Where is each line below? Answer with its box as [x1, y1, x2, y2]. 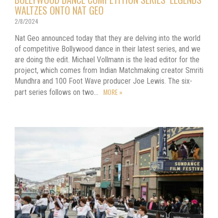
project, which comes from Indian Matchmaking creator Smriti [15, 66, 203, 75]
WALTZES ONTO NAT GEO [15, 3, 104, 18]
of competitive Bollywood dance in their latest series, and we [15, 44, 200, 54]
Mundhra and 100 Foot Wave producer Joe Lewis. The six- [15, 76, 192, 86]
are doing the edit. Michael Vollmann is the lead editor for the [15, 55, 200, 65]
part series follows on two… [15, 88, 100, 97]
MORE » [103, 87, 123, 97]
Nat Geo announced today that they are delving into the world [15, 34, 200, 43]
